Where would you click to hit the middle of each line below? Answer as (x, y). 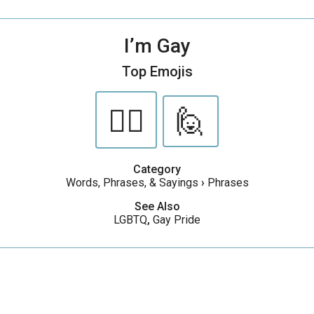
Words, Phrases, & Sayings (132, 183)
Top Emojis (157, 71)
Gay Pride (177, 220)
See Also (157, 206)
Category (157, 169)
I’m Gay (157, 46)
